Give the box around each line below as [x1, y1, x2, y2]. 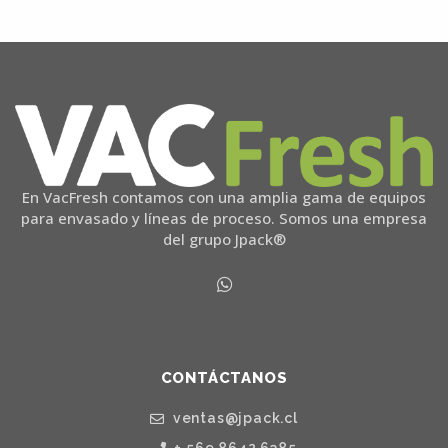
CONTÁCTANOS [160, 369, 288, 388]
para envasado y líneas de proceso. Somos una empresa [21, 207, 427, 228]
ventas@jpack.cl [169, 409, 298, 426]
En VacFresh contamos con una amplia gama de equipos [22, 186, 426, 207]
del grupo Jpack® [162, 228, 286, 249]
